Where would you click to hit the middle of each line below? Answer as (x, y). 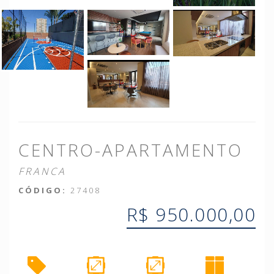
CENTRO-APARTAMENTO (131, 150)
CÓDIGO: (43, 191)
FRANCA (42, 172)
